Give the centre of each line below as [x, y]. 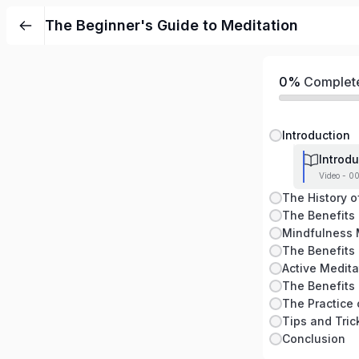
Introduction [316, 135]
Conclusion [314, 339]
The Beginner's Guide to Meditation [171, 25]
